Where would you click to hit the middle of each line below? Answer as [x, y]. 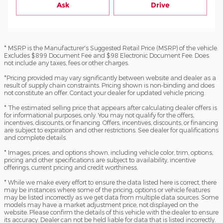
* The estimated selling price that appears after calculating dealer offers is [111, 108]
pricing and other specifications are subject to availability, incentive [100, 160]
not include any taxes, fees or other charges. [66, 63]
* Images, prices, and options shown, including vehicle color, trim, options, [109, 152]
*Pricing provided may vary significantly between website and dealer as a [110, 78]
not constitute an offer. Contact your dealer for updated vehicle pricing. [105, 93]
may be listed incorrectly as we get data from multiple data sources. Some [111, 197]
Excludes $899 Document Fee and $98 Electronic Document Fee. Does [107, 55]
